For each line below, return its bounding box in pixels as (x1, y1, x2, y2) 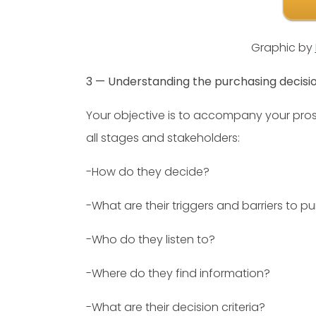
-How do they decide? (86, 163, 209, 180)
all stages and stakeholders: (86, 129, 240, 146)
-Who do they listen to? (86, 231, 215, 248)
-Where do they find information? (86, 265, 270, 281)
